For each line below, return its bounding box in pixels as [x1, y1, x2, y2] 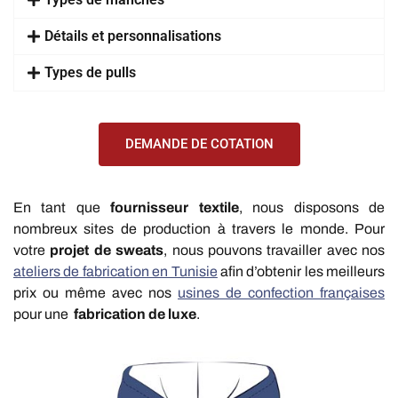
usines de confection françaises [178, 285, 385, 301]
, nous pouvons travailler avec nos [163, 243, 385, 259]
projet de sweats [50, 243, 164, 259]
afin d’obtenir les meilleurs [217, 264, 385, 280]
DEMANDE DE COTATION [124, 136, 274, 153]
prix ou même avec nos [13, 285, 178, 301]
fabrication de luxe [74, 306, 196, 322]
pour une [13, 306, 74, 322]
